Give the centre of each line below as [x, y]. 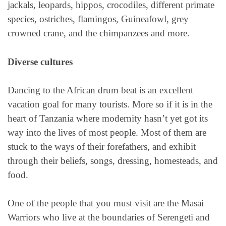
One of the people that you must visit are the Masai [106, 203]
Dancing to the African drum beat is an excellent [100, 90]
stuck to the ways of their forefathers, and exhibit [102, 147]
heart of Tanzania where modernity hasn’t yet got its [108, 119]
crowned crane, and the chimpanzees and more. [99, 33]
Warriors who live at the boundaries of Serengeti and [109, 217]
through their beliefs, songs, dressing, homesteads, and [113, 161]
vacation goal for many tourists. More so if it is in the [110, 104]
